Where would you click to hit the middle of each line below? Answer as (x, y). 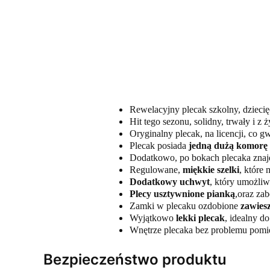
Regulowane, (156, 170)
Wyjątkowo (152, 218)
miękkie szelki (211, 170)
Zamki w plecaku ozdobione (185, 206)
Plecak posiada (159, 146)
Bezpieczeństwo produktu (135, 260)
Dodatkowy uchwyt (169, 182)
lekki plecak (200, 218)
